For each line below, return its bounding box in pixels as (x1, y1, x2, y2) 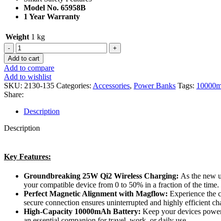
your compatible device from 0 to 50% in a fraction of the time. (24, 180, 219, 189)
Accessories (93, 81, 130, 90)
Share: (4, 90, 24, 99)
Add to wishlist (4, 73, 51, 81)
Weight (5, 33, 29, 41)
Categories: (56, 81, 91, 90)
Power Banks (134, 81, 176, 90)
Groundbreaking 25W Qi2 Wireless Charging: (24, 171, 179, 180)
